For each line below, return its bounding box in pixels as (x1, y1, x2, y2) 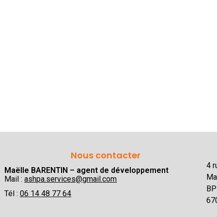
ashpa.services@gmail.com (24, 174, 117, 184)
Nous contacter (70, 149, 140, 162)
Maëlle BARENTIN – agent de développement (4, 166, 169, 175)
